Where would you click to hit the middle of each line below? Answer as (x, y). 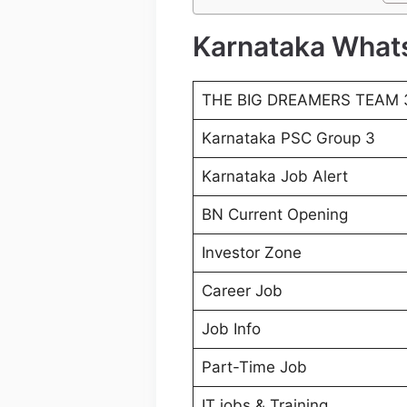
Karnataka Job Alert (274, 177)
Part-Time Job (254, 367)
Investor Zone (251, 253)
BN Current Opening (274, 215)
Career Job (242, 291)
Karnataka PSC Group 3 (288, 139)
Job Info (231, 329)
